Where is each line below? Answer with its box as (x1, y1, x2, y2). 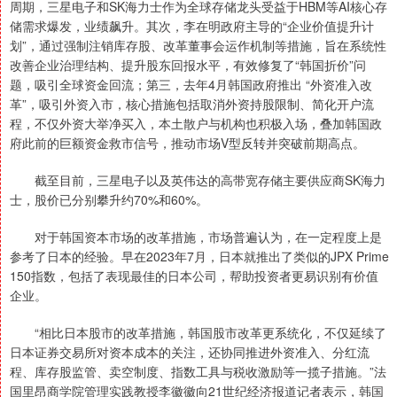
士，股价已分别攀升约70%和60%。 (10, 191, 208, 208)
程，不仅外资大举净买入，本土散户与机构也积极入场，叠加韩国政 (10, 114, 382, 132)
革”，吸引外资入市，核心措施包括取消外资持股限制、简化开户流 (10, 95, 374, 113)
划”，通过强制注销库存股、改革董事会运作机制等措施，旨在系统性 (10, 36, 386, 54)
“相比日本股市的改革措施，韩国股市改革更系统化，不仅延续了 (10, 323, 386, 341)
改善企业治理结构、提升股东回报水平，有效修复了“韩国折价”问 (10, 56, 366, 74)
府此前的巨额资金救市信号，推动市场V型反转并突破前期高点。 (10, 134, 365, 152)
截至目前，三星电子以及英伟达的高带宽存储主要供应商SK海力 (10, 171, 385, 189)
